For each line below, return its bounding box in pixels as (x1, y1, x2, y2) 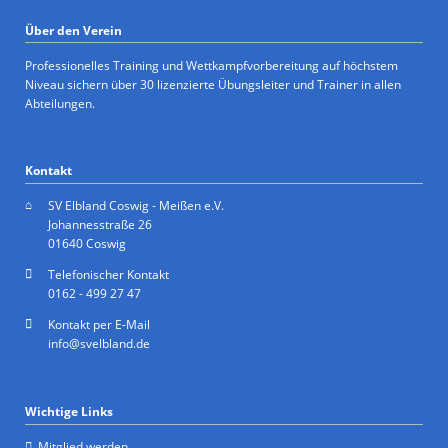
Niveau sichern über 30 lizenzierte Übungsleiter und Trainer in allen (24, 75, 401, 93)
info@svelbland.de (47, 335, 150, 353)
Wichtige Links (24, 402, 113, 420)
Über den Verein (24, 21, 122, 39)
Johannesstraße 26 (47, 215, 152, 233)
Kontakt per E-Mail (47, 316, 150, 334)
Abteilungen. (24, 94, 95, 112)
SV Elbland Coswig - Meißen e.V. (47, 196, 224, 214)
